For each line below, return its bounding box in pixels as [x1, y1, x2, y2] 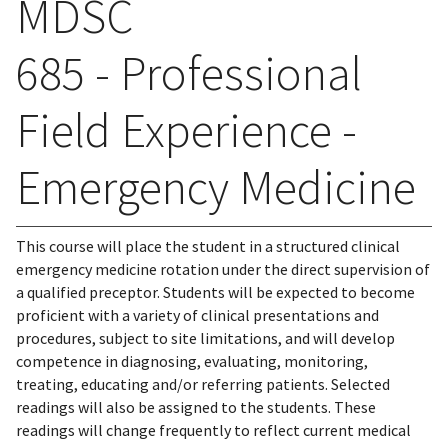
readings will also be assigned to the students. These [16, 397, 376, 417]
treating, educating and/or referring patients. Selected [16, 374, 390, 394]
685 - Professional [16, 43, 362, 103]
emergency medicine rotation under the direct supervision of [16, 259, 430, 279]
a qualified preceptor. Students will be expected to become [16, 282, 415, 302]
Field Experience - [16, 100, 357, 160]
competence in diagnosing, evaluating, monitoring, [16, 351, 368, 371]
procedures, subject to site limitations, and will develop [16, 328, 395, 348]
